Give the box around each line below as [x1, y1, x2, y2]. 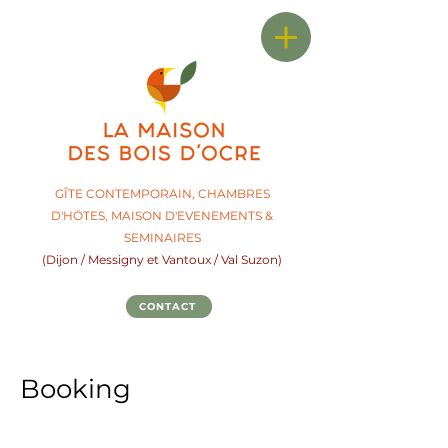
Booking [20, 373, 131, 406]
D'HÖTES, [51, 208, 111, 223]
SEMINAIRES [123, 230, 201, 245]
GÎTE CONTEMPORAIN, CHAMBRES [54, 186, 270, 201]
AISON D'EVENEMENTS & [122, 208, 273, 223]
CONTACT [138, 300, 196, 313]
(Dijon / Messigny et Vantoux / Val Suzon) [42, 252, 282, 267]
